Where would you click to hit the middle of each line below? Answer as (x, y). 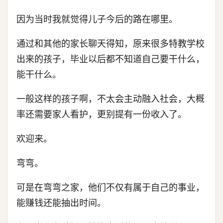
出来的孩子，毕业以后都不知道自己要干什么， (111, 59)
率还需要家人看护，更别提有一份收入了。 (102, 114)
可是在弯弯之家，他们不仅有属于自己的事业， (111, 187)
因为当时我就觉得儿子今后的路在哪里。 (97, 19)
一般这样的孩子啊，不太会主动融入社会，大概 (111, 99)
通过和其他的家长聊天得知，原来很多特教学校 (111, 44)
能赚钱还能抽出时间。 (61, 203)
